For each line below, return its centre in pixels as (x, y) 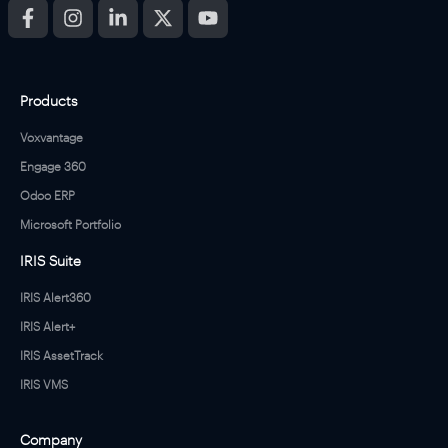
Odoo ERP (47, 195)
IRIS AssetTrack (61, 355)
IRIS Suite (50, 260)
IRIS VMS (44, 384)
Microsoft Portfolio (70, 224)
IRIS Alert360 (55, 297)
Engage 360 (53, 166)
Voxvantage (51, 137)
